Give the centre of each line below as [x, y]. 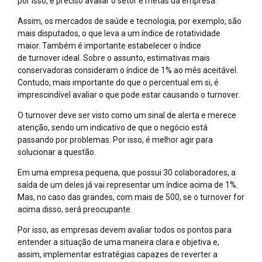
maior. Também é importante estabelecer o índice [109, 45]
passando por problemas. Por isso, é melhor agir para [115, 139]
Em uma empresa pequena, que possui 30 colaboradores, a [127, 172]
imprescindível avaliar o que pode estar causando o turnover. [129, 94]
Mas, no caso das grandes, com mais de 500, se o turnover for [131, 197]
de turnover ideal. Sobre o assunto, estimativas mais [114, 58]
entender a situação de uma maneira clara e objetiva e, [118, 242]
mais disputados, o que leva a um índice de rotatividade [119, 33]
